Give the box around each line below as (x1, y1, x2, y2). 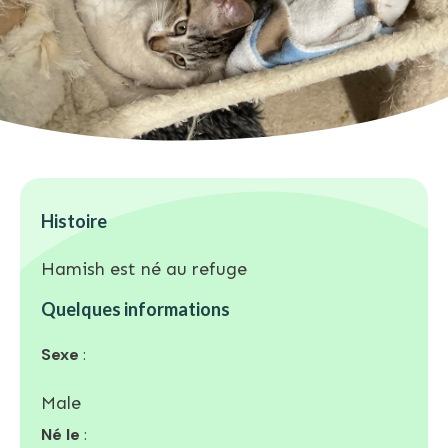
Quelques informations (41, 297, 230, 320)
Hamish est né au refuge (41, 257, 247, 280)
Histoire (41, 209, 107, 232)
